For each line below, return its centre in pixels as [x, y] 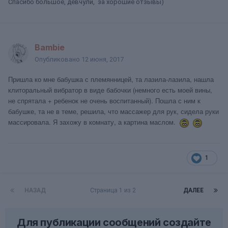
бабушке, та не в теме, [44, 111]
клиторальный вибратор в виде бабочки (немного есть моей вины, [110, 90]
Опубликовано [58, 59]
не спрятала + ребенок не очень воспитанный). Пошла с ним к [104, 101]
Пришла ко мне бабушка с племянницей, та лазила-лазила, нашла [111, 79]
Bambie [50, 47]
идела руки [202, 111]
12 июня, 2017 [103, 59]
